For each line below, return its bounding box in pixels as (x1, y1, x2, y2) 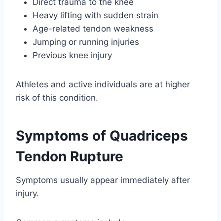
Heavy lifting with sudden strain (33, 10, 158, 21)
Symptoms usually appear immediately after (16, 175, 190, 185)
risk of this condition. (16, 93, 98, 103)
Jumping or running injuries (33, 37, 139, 47)
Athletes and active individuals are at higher (16, 79, 190, 90)
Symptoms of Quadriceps (16, 127, 188, 145)
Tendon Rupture (16, 148, 123, 165)
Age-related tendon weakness (33, 24, 153, 34)
